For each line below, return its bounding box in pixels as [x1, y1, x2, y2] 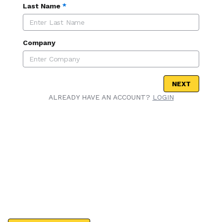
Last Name [23, 2, 60, 10]
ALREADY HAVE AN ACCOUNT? [48, 93, 153, 101]
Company [23, 39, 55, 47]
